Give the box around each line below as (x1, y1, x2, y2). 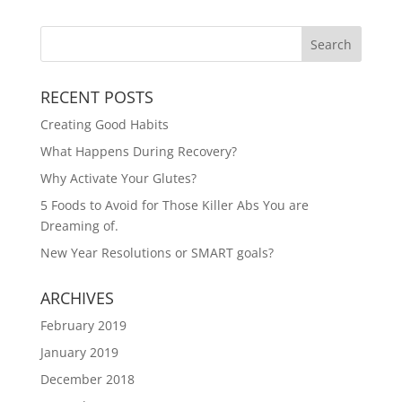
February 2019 (39, 316, 127, 334)
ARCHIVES (39, 286, 114, 309)
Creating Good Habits (39, 115, 169, 133)
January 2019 (39, 343, 118, 361)
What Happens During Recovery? (39, 142, 237, 160)
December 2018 (39, 370, 135, 388)
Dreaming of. (39, 216, 118, 234)
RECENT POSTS (39, 85, 153, 108)
